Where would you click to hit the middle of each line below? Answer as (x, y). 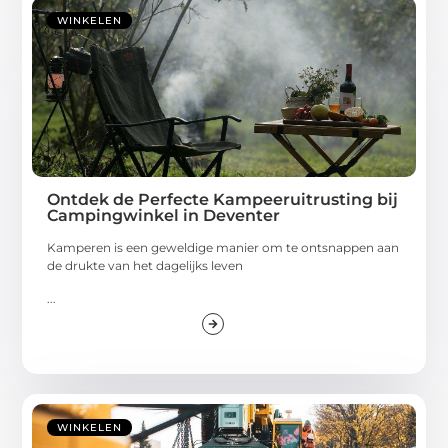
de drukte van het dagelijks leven (145, 266)
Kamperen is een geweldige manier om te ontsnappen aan (223, 248)
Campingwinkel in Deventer (164, 216)
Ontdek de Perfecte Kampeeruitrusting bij (223, 200)
